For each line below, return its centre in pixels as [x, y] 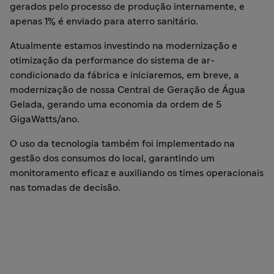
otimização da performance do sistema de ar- [112, 61]
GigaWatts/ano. [46, 119]
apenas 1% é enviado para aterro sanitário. [105, 21]
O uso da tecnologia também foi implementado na [122, 144]
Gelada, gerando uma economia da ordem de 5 [116, 105]
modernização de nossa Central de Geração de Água [128, 90]
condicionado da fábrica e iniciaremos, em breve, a [124, 75]
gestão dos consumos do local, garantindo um [112, 158]
